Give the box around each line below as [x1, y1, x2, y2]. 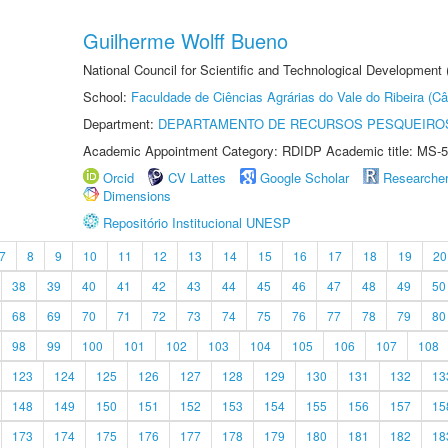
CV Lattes [168, 168, 226, 187]
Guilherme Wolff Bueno [83, 26, 288, 55]
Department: [83, 114, 158, 133]
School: [83, 87, 131, 106]
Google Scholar [260, 168, 349, 187]
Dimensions [103, 186, 171, 205]
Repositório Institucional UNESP [103, 213, 291, 232]
